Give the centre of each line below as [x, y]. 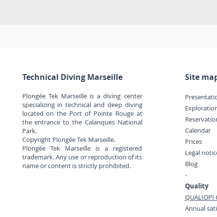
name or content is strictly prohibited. [76, 166]
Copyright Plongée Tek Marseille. [69, 139]
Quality [196, 186]
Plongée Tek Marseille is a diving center [82, 96]
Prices [193, 141]
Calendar [198, 130]
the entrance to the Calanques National [82, 122]
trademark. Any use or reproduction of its [82, 157]
